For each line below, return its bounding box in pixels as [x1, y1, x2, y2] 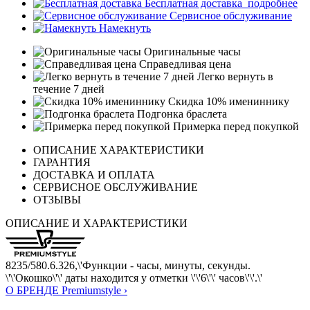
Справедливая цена [136, 58, 231, 71]
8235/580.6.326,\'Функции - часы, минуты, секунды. [6, 259, 250, 272]
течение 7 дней [33, 83, 104, 95]
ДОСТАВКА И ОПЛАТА [33, 169, 155, 181]
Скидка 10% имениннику [165, 95, 289, 108]
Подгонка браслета [134, 108, 227, 120]
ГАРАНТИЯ [33, 156, 91, 169]
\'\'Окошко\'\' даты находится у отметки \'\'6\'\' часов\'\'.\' [6, 272, 262, 284]
